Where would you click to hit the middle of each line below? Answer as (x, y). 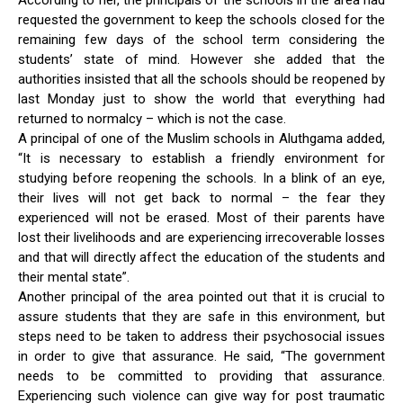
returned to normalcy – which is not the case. (152, 118)
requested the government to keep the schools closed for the (201, 19)
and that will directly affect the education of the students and (201, 257)
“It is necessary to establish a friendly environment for (201, 158)
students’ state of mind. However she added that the (201, 59)
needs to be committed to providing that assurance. (201, 376)
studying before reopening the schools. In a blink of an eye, (201, 178)
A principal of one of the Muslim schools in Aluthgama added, (201, 138)
